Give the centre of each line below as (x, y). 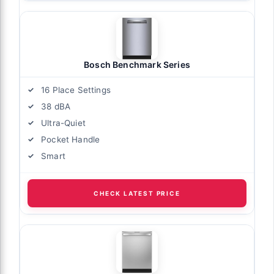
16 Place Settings (76, 90)
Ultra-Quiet (63, 123)
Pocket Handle (71, 140)
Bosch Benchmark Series (137, 65)
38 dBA (56, 107)
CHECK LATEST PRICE (137, 194)
